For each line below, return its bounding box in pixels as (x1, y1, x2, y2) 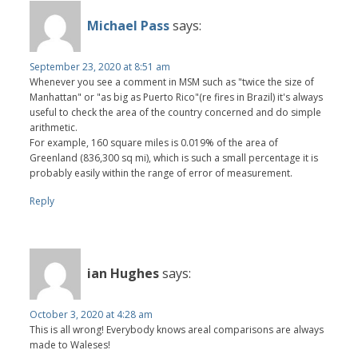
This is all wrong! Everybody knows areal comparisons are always (30, 322, 324, 336)
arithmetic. (30, 120, 78, 134)
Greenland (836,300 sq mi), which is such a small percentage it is (30, 150, 319, 165)
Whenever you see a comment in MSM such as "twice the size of (30, 74, 315, 89)
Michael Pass (87, 17, 170, 35)
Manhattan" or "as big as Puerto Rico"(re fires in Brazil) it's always (30, 89, 324, 104)
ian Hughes (87, 265, 160, 283)
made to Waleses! (30, 337, 111, 352)
